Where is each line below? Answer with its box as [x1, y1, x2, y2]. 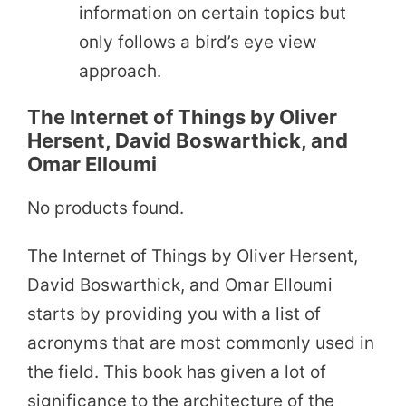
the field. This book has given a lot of [27, 362, 326, 383]
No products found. [27, 198, 184, 219]
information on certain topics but [79, 3, 346, 24]
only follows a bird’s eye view [79, 32, 316, 53]
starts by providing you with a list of [27, 304, 321, 325]
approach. [79, 61, 161, 82]
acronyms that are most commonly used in [27, 333, 374, 354]
